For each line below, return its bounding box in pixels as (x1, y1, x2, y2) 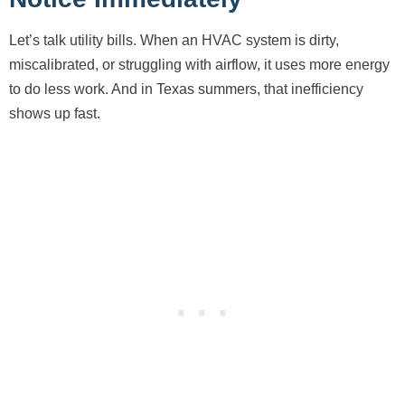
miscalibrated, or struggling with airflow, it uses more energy (9, 57, 390, 73)
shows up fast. (9, 106, 100, 122)
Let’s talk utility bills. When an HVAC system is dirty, (9, 33, 339, 49)
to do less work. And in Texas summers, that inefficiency (9, 81, 363, 98)
